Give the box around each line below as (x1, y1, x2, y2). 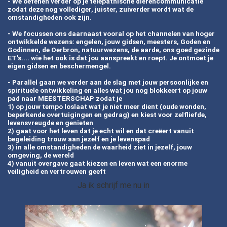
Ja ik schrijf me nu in (78, 180, 149, 190)
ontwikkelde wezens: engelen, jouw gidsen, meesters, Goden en (8, 37, 210, 46)
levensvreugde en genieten (8, 118, 93, 127)
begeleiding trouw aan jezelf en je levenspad (8, 134, 150, 143)
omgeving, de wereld (8, 150, 74, 159)
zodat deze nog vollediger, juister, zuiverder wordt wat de (8, 5, 194, 13)
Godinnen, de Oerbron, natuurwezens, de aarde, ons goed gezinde (8, 45, 219, 54)
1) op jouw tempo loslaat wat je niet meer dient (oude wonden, (8, 102, 206, 110)
